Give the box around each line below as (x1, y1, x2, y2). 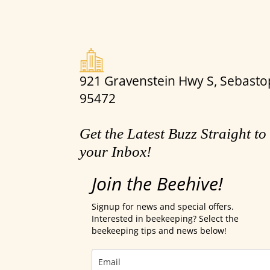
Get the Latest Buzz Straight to (80, 125, 266, 142)
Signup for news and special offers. (92, 200, 234, 212)
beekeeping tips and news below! (92, 224, 227, 236)
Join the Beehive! (92, 171, 223, 196)
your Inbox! (80, 143, 151, 160)
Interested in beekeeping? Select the (92, 212, 239, 224)
